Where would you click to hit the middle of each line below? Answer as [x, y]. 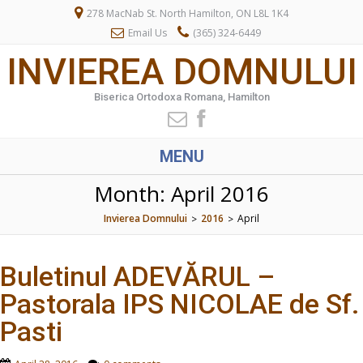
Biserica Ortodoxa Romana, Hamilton [181, 97]
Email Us [147, 33]
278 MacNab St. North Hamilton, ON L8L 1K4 [186, 13]
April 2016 [220, 194]
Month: [132, 194]
